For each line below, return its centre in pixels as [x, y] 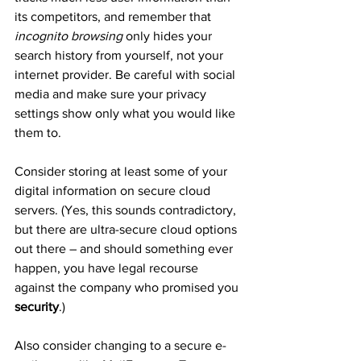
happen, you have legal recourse [108, 268]
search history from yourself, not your [120, 55]
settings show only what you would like [127, 113]
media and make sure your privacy [112, 94]
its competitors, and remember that [114, 17]
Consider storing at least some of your [122, 171]
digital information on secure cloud [114, 191]
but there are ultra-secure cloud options [127, 229]
